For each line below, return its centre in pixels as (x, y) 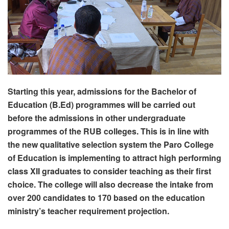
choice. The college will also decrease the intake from (110, 184)
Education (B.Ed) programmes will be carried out (101, 104)
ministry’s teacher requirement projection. (88, 211)
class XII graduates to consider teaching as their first (109, 171)
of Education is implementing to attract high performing (114, 157)
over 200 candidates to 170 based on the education (106, 197)
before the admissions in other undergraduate (97, 118)
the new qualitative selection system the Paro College (111, 144)
